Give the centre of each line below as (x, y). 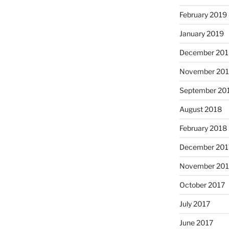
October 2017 (202, 185)
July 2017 (194, 203)
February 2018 (203, 128)
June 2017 (196, 222)
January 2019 (201, 33)
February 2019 (203, 14)
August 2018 (200, 109)
